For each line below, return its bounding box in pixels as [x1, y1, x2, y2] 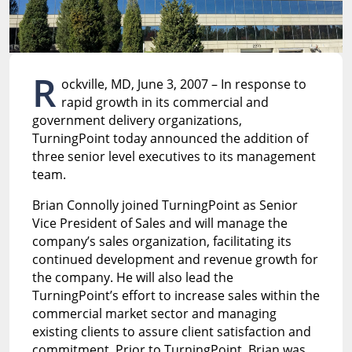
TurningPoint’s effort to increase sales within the [31, 286, 320, 304]
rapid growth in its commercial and [60, 93, 269, 111]
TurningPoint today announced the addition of [31, 129, 308, 147]
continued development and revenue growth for [31, 250, 318, 268]
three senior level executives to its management [31, 147, 316, 165]
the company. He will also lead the [31, 268, 233, 286]
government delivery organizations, [31, 111, 242, 129]
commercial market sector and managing [31, 304, 277, 322]
